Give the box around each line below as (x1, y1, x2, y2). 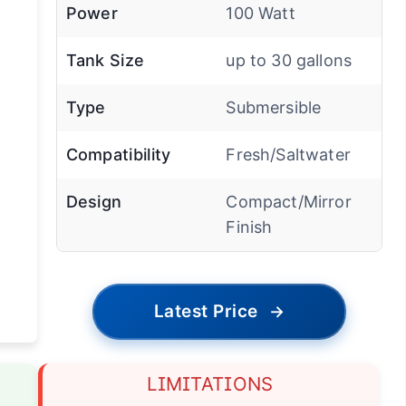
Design (65, 191, 122, 211)
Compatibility (65, 144, 171, 164)
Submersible (226, 97, 322, 117)
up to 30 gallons (226, 50, 353, 70)
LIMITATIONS (147, 372, 274, 395)
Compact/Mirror (226, 191, 352, 211)
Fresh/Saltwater (226, 144, 351, 164)
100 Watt (226, 3, 295, 23)
